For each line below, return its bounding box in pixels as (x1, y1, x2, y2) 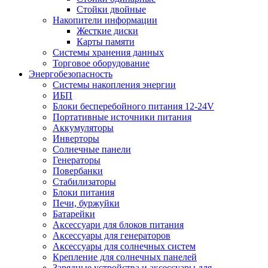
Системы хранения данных (53, 47, 164, 57)
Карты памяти (77, 36, 135, 47)
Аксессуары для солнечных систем (53, 241, 196, 251)
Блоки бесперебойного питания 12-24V (53, 101, 214, 111)
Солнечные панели (53, 144, 131, 154)
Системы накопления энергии (53, 80, 176, 90)
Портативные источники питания (53, 112, 191, 122)
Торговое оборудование (53, 58, 150, 68)
